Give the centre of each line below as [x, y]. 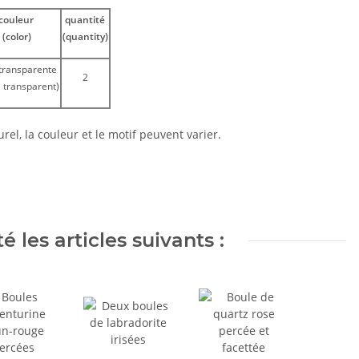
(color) [17, 37]
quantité [85, 20]
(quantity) [85, 37]
